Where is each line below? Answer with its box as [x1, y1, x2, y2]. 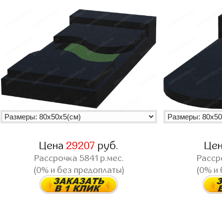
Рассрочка [34, 153, 79, 163]
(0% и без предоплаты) [33, 165, 125, 175]
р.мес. [98, 153, 124, 163]
